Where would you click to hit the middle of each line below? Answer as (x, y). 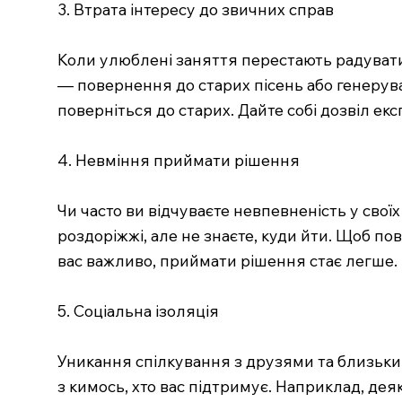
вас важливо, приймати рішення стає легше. (227, 260)
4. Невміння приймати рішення (178, 159)
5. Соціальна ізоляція (138, 310)
